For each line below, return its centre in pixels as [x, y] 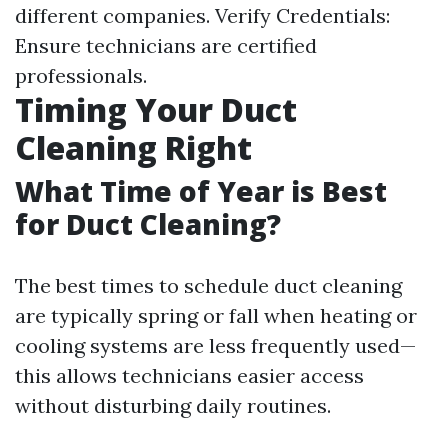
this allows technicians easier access [189, 376]
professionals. [81, 76]
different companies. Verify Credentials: [202, 16]
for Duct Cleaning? [148, 224]
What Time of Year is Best [201, 191]
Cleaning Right [133, 148]
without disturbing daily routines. [173, 406]
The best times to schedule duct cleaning [208, 286]
